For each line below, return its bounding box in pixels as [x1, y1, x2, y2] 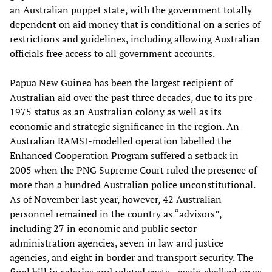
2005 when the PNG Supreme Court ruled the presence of [10, 163, 257, 177]
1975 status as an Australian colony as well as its [10, 105, 222, 119]
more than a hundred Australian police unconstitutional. [10, 178, 255, 192]
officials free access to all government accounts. [10, 47, 215, 61]
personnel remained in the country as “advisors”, [10, 207, 222, 221]
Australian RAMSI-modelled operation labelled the [10, 134, 231, 148]
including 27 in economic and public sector [10, 222, 197, 236]
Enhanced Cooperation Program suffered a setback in [10, 149, 239, 163]
